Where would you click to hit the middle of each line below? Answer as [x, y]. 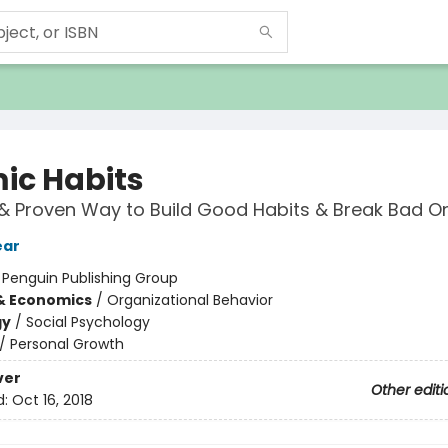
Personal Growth [66, 344]
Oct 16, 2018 [52, 400]
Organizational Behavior [189, 300]
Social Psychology [87, 322]
